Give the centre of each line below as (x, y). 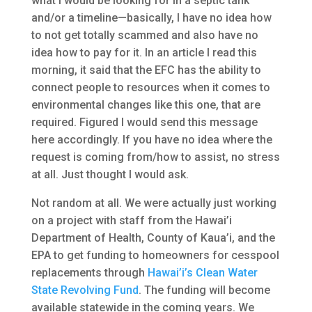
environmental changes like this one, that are (146, 104)
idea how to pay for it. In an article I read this (144, 52)
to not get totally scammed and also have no (145, 35)
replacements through (89, 272)
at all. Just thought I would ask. (110, 174)
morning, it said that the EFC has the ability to (146, 70)
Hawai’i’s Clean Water (202, 272)
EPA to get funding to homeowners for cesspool (155, 255)
